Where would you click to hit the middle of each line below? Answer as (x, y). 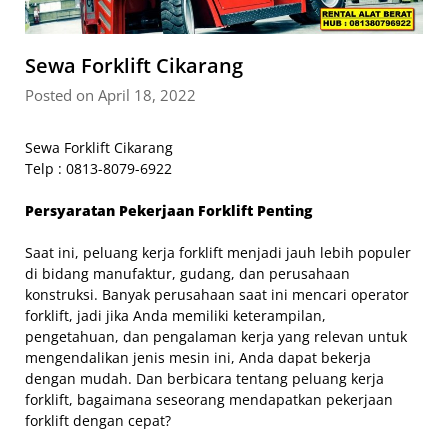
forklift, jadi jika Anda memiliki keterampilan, (175, 315)
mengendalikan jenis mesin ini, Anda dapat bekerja (198, 357)
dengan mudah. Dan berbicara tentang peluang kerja (204, 378)
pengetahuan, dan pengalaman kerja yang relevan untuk (216, 336)
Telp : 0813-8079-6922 (98, 168)
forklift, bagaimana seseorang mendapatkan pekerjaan (209, 399)
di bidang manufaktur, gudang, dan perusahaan (187, 273)
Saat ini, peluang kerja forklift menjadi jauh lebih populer (218, 252)
